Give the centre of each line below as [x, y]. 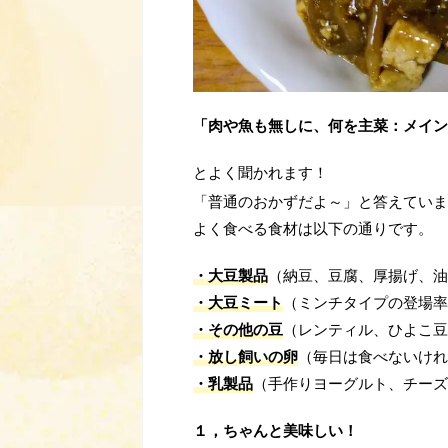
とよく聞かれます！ [260, 172]
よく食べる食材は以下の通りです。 [313, 228]
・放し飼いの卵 [245, 356]
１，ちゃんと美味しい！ [275, 430]
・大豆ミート [238, 302]
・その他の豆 [238, 329]
